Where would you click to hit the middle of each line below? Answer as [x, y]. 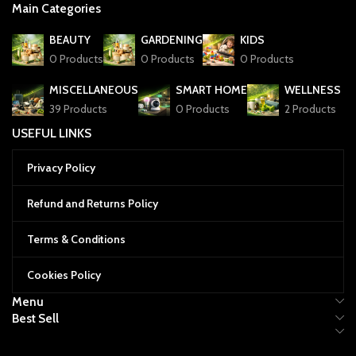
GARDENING [172, 40]
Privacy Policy [61, 167]
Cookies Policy [64, 275]
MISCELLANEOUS [94, 90]
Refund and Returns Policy [93, 203]
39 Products [78, 109]
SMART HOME [211, 90]
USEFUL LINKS [52, 133]
